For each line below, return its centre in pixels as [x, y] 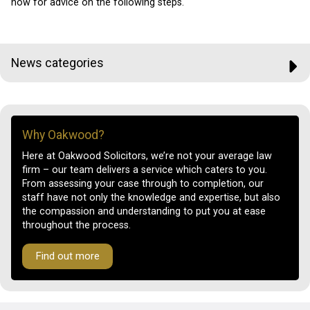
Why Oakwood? [63, 135]
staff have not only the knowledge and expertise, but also [151, 198]
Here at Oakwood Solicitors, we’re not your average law [147, 156]
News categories [57, 63]
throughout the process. [76, 226]
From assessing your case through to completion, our [143, 184]
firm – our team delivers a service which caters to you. [145, 170]
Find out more [68, 256]
